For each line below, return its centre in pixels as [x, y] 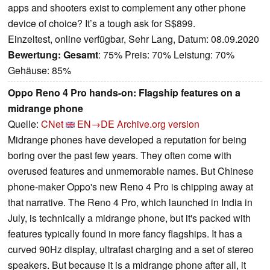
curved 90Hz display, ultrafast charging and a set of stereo [131, 249]
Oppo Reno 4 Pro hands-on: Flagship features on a [124, 92]
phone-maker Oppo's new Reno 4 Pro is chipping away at [130, 186]
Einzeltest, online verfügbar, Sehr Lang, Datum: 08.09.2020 [133, 39]
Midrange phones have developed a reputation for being [127, 139]
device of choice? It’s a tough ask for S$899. [102, 23]
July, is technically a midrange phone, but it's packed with [129, 218]
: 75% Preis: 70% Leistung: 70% [166, 54]
